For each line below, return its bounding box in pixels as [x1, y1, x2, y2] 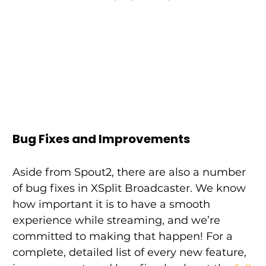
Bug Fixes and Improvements [12, 131, 190, 148]
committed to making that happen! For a [12, 230, 236, 243]
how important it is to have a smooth [12, 198, 213, 211]
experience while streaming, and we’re [12, 214, 223, 227]
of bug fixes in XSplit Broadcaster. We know [12, 182, 249, 195]
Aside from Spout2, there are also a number [12, 166, 249, 179]
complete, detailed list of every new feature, [12, 246, 249, 259]
